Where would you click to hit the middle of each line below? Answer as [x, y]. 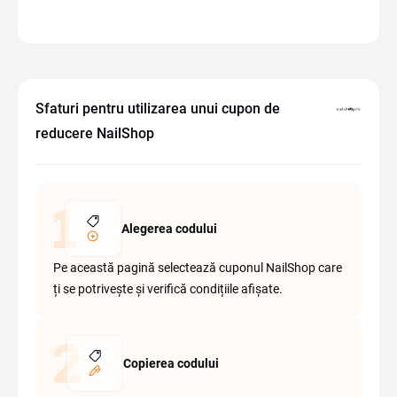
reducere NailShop [95, 133]
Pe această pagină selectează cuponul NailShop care [198, 268]
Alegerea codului [169, 229]
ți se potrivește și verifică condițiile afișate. [168, 289]
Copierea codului [171, 363]
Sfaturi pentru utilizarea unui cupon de [158, 109]
